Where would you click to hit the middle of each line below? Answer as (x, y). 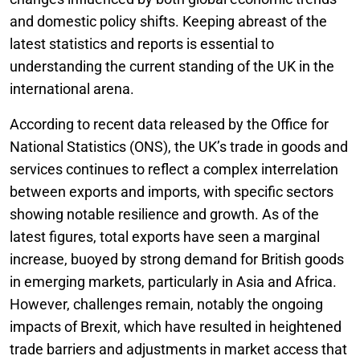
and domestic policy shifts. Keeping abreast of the (168, 21)
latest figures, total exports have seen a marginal (165, 237)
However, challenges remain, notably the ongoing (166, 304)
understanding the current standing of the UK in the (172, 66)
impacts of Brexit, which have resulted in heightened (176, 327)
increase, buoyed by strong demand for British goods (177, 259)
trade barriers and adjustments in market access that (178, 349)
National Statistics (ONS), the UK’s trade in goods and (179, 147)
